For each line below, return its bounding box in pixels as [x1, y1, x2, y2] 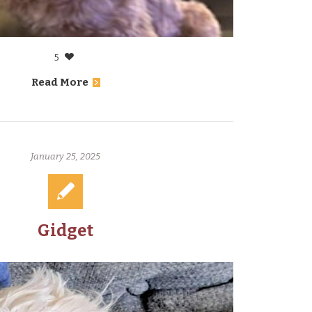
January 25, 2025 [31, 151, 101, 162]
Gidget [38, 221, 94, 241]
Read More [31, 76, 88, 89]
